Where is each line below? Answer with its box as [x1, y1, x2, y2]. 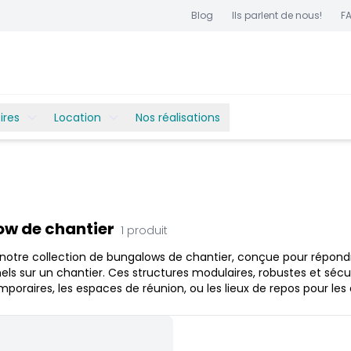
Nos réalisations [136, 109, 220, 125]
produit [127, 223, 168, 238]
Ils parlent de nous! [232, 9, 322, 22]
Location [54, 109, 101, 125]
